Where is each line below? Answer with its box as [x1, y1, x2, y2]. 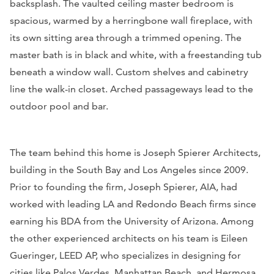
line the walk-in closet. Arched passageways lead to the [10, 83, 253, 95]
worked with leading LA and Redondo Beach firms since [10, 198, 256, 210]
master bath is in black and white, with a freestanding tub [10, 48, 262, 61]
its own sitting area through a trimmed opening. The [10, 31, 242, 43]
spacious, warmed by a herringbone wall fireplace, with [10, 14, 253, 26]
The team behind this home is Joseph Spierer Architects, [10, 146, 261, 158]
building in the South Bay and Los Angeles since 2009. [10, 163, 248, 176]
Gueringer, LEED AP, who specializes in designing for [10, 249, 241, 261]
